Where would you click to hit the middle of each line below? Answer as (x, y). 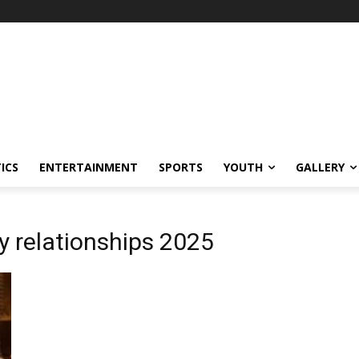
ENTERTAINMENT (89, 167)
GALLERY (320, 167)
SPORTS (181, 167)
